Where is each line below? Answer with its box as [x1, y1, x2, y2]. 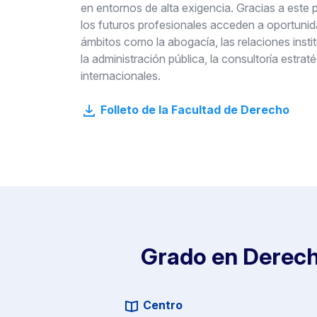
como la [124, 35, 165, 49]
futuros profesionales [98, 18, 207, 32]
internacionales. [81, 69, 161, 83]
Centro [140, 298, 183, 313]
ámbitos [81, 35, 124, 49]
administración [92, 52, 166, 66]
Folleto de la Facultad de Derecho [98, 103, 289, 117]
